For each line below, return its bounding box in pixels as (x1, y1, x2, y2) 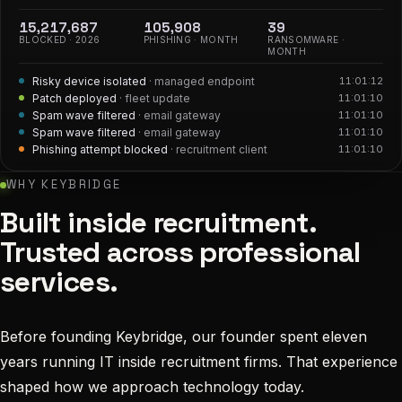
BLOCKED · (19, 33, 75, 45)
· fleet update (119, 108, 190, 122)
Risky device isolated (32, 91, 149, 105)
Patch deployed (32, 108, 119, 122)
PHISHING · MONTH (143, 33, 239, 45)
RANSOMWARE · (267, 33, 345, 45)
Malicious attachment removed (32, 74, 198, 88)
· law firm (198, 74, 245, 88)
